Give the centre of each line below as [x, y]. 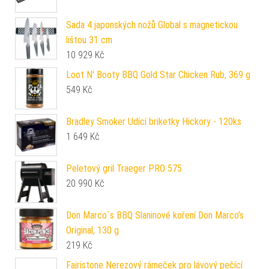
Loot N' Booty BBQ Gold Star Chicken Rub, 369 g [158, 74]
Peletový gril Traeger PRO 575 [124, 168]
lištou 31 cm [89, 40]
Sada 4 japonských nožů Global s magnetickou [152, 25]
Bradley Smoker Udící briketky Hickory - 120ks [154, 121]
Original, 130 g [92, 230]
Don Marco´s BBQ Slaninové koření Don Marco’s [155, 215]
